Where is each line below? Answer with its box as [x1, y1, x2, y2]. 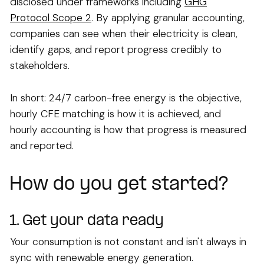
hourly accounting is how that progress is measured [10, 123, 246, 137]
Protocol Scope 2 [10, 11, 91, 25]
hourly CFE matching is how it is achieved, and [10, 107, 221, 121]
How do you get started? [9, 175, 228, 196]
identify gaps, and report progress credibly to [10, 43, 222, 57]
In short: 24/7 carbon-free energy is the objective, [10, 91, 242, 105]
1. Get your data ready [9, 213, 164, 230]
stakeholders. [10, 59, 70, 72]
